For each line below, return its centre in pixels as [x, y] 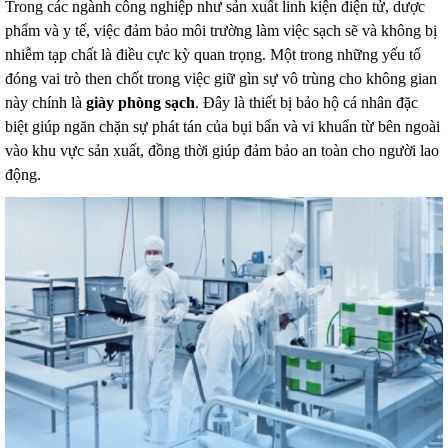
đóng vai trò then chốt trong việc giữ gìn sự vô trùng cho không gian [221, 78]
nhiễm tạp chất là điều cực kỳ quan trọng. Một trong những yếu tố [213, 54]
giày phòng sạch [140, 102]
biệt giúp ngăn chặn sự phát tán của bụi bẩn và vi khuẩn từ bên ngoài [222, 126]
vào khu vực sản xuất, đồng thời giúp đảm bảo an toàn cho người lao [222, 150]
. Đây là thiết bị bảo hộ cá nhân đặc [306, 102]
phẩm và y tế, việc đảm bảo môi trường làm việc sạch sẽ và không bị [221, 30]
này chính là [45, 102]
